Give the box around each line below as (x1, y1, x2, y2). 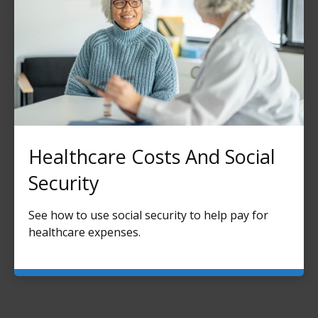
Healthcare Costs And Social (28, 143, 275, 170)
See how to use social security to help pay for (28, 207, 268, 224)
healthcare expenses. (28, 224, 141, 241)
